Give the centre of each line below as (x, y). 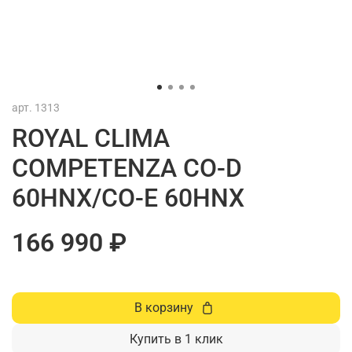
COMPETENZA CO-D (127, 168)
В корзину (164, 307)
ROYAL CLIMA (91, 138)
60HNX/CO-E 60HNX (128, 198)
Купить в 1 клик (176, 339)
